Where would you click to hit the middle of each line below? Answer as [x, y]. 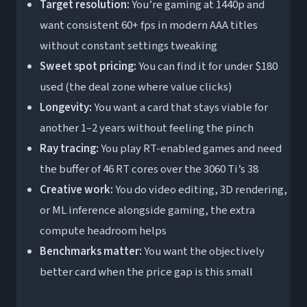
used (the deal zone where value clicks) [136, 87]
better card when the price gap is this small [146, 272]
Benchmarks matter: [90, 252]
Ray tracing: [69, 149]
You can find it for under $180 [207, 67]
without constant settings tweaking [128, 46]
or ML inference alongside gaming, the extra [147, 211]
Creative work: [76, 190]
